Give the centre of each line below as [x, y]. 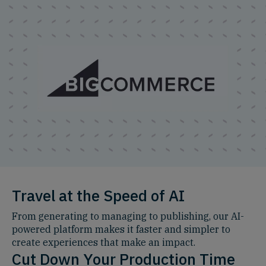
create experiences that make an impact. [104, 243]
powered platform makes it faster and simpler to [121, 229]
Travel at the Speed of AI [98, 196]
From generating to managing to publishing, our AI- [128, 216]
